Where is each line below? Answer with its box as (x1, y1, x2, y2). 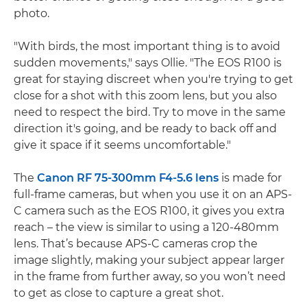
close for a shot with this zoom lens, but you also (14, 89, 277, 102)
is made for (219, 171, 282, 184)
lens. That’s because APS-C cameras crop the (14, 237, 258, 250)
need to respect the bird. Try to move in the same (14, 106, 286, 119)
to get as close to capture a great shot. (14, 286, 223, 299)
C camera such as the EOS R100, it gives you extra (14, 204, 284, 217)
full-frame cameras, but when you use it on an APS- (14, 188, 292, 201)
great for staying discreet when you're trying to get (14, 73, 293, 86)
